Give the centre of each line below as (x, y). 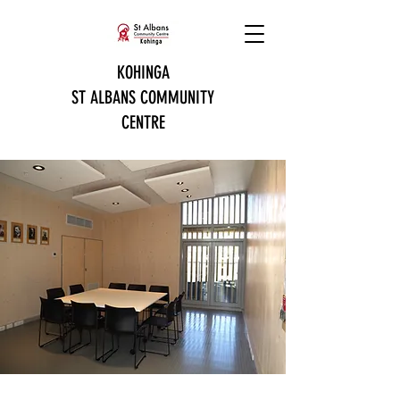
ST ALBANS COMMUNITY (143, 97)
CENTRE (143, 122)
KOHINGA (143, 72)
